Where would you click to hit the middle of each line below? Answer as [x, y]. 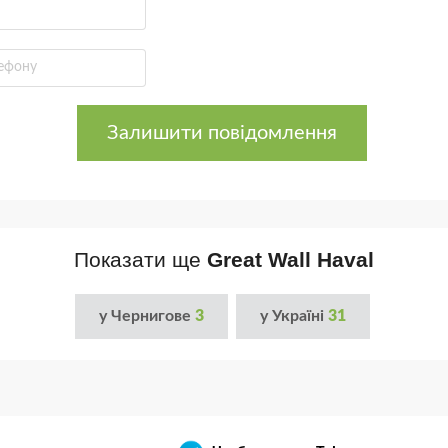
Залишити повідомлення [221, 132]
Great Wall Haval [290, 259]
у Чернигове [146, 316]
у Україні [293, 316]
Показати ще [140, 259]
